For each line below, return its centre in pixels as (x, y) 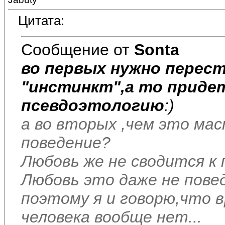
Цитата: (41, 21)
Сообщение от (78, 49)
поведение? (66, 142)
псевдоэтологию (93, 105)
